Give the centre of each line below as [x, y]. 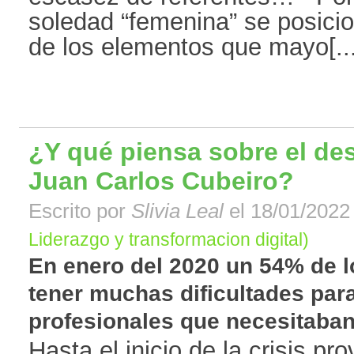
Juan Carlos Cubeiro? [161, 181]
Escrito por [80, 211]
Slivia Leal [177, 211]
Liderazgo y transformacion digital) [169, 240]
